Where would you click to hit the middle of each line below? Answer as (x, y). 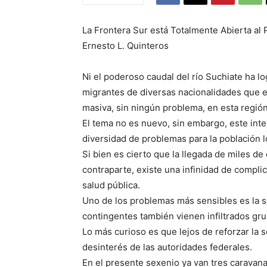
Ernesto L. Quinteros (125, 46)
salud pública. (111, 185)
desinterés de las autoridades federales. (167, 247)
